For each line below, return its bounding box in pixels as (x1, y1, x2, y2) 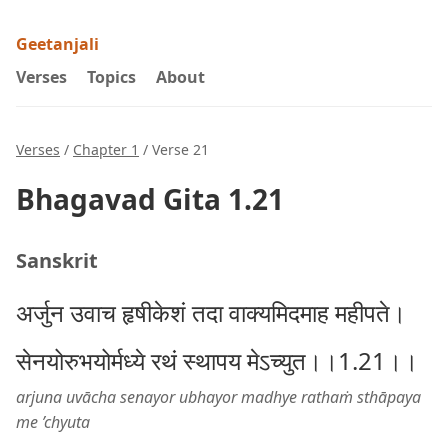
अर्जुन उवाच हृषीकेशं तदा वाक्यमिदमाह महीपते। (16, 296, 406, 329)
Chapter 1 (73, 140, 139, 159)
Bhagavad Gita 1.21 (16, 180, 284, 218)
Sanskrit (16, 247, 98, 274)
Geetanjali (16, 33, 99, 55)
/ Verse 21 (139, 140, 209, 159)
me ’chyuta (16, 411, 90, 433)
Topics (87, 66, 136, 88)
